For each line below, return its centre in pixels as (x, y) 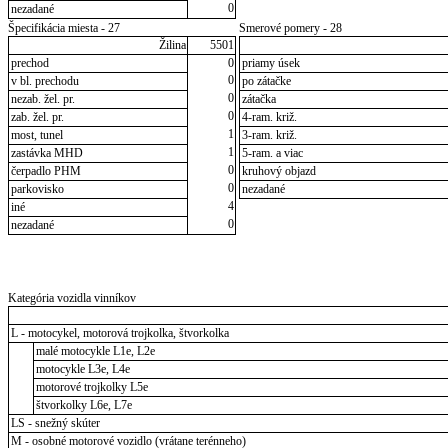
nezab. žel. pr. (42, 99)
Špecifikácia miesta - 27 (64, 28)
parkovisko (37, 189)
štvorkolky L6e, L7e (83, 405)
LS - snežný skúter (55, 423)
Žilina (172, 45)
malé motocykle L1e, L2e (95, 351)
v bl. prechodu (44, 81)
